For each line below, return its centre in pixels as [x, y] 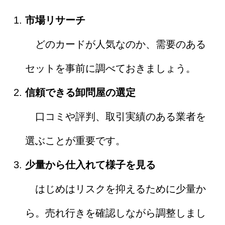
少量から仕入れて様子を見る [90, 164]
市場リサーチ [55, 20]
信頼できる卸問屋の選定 [80, 92]
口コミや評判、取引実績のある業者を [116, 116]
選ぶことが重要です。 [75, 140]
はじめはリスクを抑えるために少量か [116, 189]
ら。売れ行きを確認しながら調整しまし [116, 213]
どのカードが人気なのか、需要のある [116, 44]
